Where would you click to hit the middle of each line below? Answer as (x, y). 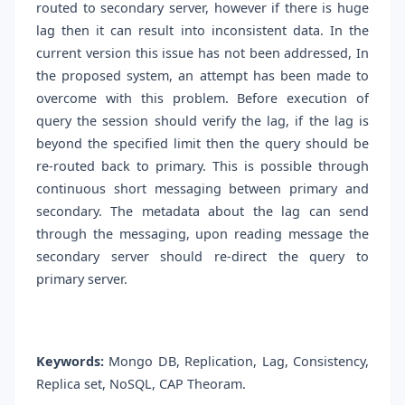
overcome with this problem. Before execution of (202, 99)
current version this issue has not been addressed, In (202, 53)
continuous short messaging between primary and (202, 189)
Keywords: (70, 362)
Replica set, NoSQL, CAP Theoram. (141, 384)
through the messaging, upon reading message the (202, 234)
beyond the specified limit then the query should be (202, 144)
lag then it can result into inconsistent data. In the (202, 31)
